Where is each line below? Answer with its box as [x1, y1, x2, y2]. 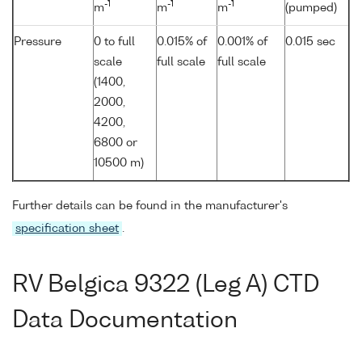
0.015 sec [285, 36, 335, 48]
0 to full [94, 36, 135, 48]
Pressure [14, 36, 61, 48]
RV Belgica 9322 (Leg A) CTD [12, 274, 319, 297]
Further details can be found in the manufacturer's [12, 200, 288, 213]
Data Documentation [12, 309, 238, 333]
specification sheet [15, 223, 119, 235]
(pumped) [285, 2, 337, 14]
